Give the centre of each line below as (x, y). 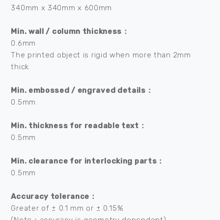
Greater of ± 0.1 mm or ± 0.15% (67, 208)
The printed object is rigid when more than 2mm (101, 55)
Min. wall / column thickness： (70, 31)
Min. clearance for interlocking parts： (88, 161)
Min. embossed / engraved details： (82, 90)
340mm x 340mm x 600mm (62, 8)
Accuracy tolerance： (54, 196)
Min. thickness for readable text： (79, 126)
